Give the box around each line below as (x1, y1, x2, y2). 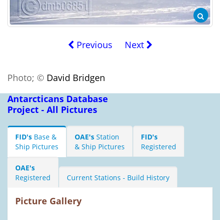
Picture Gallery (15, 194, 82, 207)
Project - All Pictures (7, 103, 97, 115)
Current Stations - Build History (67, 172, 169, 182)
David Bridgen (47, 71, 105, 83)
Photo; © (7, 71, 47, 83)
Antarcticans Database (7, 92, 108, 105)
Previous (74, 38, 112, 51)
